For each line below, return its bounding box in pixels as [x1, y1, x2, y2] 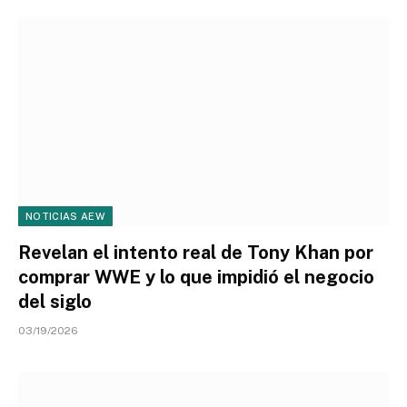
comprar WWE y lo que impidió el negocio [18, 265, 374, 288]
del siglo [18, 290, 92, 313]
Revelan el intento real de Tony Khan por [18, 241, 373, 263]
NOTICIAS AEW [25, 210, 105, 222]
